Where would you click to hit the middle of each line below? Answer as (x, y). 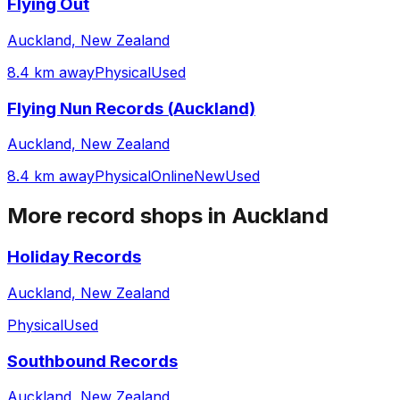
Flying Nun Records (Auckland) (131, 108)
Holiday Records (74, 257)
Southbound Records (92, 361)
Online (172, 176)
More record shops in (120, 216)
